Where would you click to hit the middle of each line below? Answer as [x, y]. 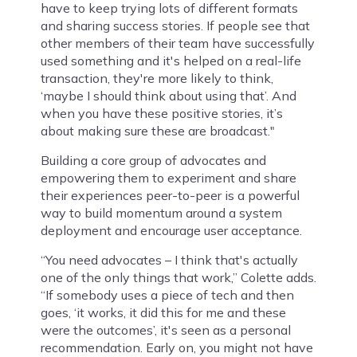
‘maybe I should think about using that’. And [168, 95]
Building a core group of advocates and [153, 160]
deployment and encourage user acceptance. [171, 230]
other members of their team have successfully [177, 43]
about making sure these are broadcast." [157, 130]
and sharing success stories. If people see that [175, 25]
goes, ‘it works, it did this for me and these [163, 312]
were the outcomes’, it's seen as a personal [165, 330]
